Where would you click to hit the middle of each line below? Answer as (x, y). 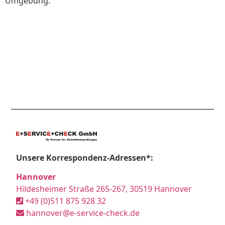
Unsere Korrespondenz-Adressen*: (85, 158)
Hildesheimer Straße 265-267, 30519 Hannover (104, 189)
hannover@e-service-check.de (82, 213)
